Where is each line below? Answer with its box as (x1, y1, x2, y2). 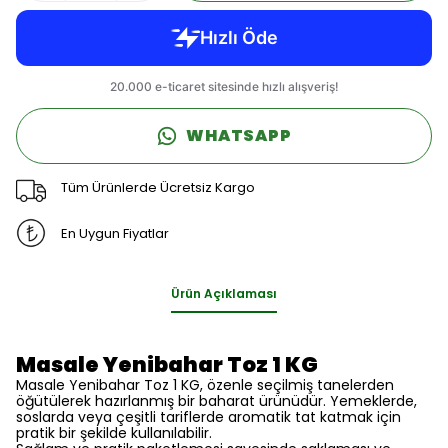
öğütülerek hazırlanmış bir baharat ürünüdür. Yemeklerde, (16, 391, 417, 411)
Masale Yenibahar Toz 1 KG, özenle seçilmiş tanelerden (16, 375, 394, 395)
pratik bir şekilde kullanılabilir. (16, 423, 212, 443)
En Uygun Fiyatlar (60, 223, 169, 243)
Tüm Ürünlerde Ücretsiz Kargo (60, 177, 255, 197)
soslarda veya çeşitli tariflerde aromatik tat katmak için (16, 407, 401, 427)
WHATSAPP (186, 124, 292, 147)
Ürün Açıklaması (171, 285, 277, 302)
